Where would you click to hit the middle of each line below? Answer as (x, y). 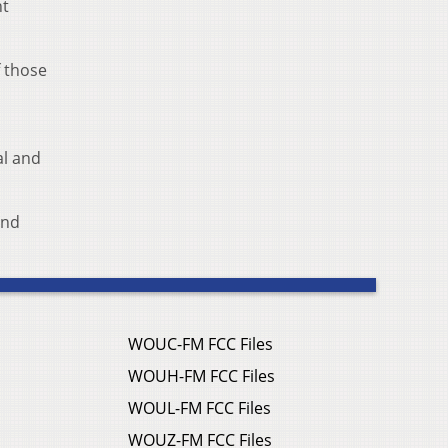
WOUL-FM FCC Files (199, 408)
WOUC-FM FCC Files (200, 344)
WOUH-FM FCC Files (201, 376)
